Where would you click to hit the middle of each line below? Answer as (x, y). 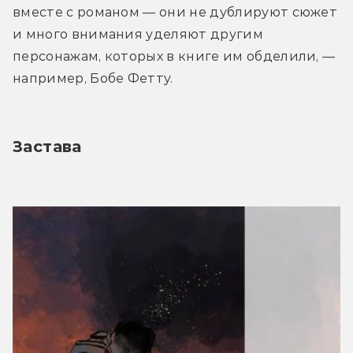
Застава (47, 147)
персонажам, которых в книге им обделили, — (174, 57)
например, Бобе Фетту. (93, 79)
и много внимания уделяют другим (138, 35)
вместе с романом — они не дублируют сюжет (175, 13)
